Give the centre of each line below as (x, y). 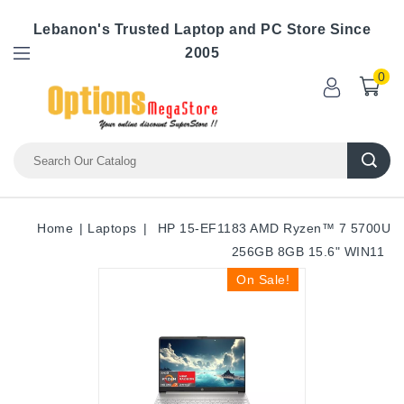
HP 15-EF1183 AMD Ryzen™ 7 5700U (274, 228)
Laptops (112, 228)
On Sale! (263, 280)
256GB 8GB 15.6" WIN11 (308, 252)
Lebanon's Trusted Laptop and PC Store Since (202, 29)
